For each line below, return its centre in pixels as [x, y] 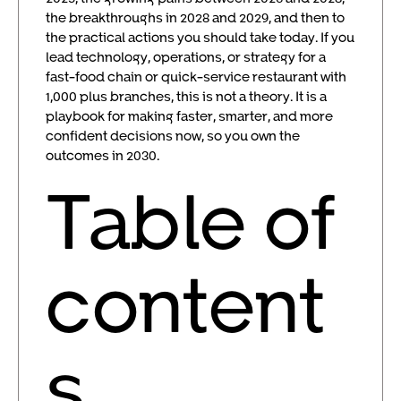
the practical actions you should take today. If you [200, 36]
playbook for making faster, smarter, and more [189, 115]
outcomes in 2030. [102, 154]
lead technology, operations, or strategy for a [186, 56]
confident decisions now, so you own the [173, 135]
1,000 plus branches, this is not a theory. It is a [186, 95]
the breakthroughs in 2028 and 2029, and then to [195, 17]
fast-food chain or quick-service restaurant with [196, 76]
